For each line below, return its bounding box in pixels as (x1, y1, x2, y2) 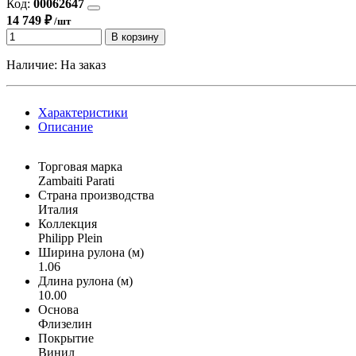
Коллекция (38, 216, 97, 230)
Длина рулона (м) (38, 273, 133, 288)
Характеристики (38, 105, 128, 119)
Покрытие (38, 331, 94, 345)
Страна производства (38, 188, 154, 202)
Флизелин (38, 316, 92, 331)
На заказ (60, 57, 106, 72)
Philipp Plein (38, 230, 103, 245)
